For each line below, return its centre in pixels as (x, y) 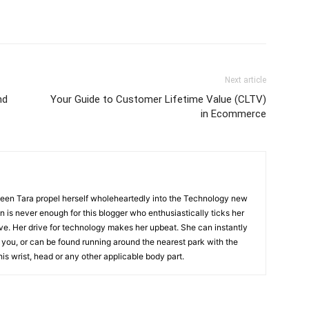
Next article (246, 80)
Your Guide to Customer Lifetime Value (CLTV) (158, 99)
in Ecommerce (233, 114)
